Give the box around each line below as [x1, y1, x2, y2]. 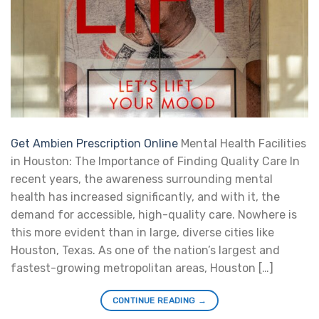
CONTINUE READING [112, 296, 198, 306]
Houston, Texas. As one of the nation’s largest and [11, 244, 280, 258]
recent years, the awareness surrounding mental [11, 172, 273, 187]
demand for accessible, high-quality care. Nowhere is [11, 208, 297, 222]
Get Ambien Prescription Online [11, 137, 178, 151]
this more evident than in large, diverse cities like [11, 226, 274, 240]
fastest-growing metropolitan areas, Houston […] [11, 261, 273, 276]
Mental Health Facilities [178, 137, 306, 151]
